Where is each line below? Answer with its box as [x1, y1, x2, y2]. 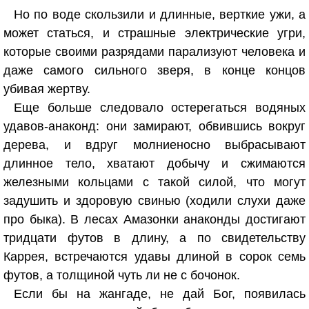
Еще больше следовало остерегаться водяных [14, 101, 306, 114]
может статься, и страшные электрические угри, [3, 26, 306, 40]
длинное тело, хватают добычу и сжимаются [3, 157, 306, 170]
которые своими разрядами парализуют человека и [3, 45, 306, 59]
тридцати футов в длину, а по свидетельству [3, 231, 306, 245]
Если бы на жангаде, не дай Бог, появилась [14, 287, 306, 301]
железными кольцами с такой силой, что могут [3, 175, 306, 189]
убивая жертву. [3, 82, 90, 96]
